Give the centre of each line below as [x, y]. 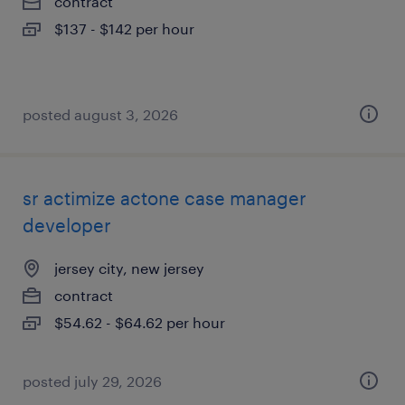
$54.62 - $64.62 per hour [140, 322]
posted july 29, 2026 [92, 381]
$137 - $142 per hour [124, 28]
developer [67, 225]
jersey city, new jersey [129, 268]
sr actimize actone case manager [165, 198]
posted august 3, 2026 [100, 114]
